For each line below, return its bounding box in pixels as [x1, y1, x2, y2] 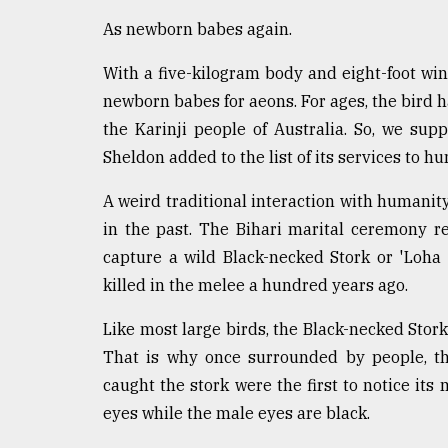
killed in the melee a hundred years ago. [103, 274, 408, 295]
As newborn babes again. [103, 18, 292, 39]
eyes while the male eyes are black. [103, 402, 370, 423]
